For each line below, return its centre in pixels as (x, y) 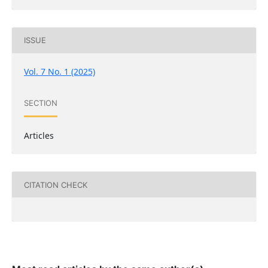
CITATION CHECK (55, 185)
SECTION (40, 103)
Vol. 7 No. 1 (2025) (59, 71)
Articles (39, 136)
